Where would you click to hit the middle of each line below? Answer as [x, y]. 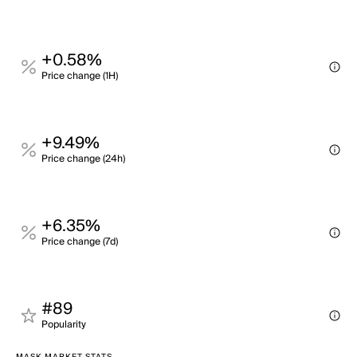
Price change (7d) [80, 242]
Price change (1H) [80, 76]
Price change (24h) [83, 159]
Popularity [64, 325]
